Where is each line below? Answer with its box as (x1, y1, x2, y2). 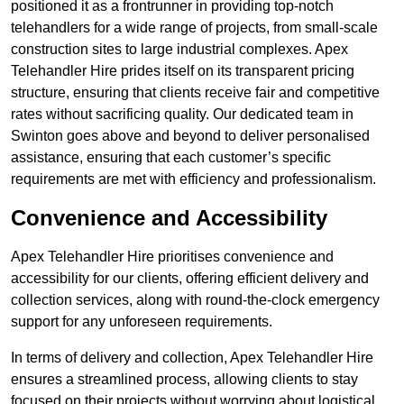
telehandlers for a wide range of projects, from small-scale (11, 20, 378, 36)
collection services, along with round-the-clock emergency (11, 292, 380, 308)
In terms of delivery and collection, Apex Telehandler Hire (11, 350, 373, 366)
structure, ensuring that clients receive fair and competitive (11, 85, 380, 101)
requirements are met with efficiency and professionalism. (11, 171, 376, 188)
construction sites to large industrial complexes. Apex (11, 41, 348, 58)
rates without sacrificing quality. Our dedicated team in (11, 106, 353, 123)
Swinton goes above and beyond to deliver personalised (11, 128, 370, 144)
